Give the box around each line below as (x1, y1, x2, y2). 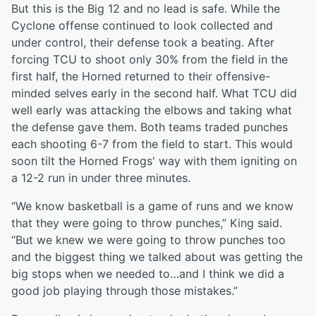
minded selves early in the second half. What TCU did (11, 86, 297, 101)
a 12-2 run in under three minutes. (11, 171, 190, 186)
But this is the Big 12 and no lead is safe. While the (11, 1, 280, 16)
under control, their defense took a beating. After (11, 35, 274, 50)
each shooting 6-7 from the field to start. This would (11, 137, 293, 152)
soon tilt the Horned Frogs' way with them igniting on (11, 154, 297, 169)
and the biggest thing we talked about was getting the (11, 250, 303, 265)
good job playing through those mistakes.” (11, 284, 238, 298)
